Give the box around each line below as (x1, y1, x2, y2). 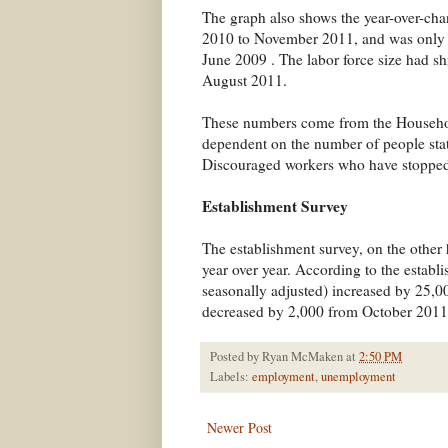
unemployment (321, 368, 396, 386)
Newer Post (207, 418, 272, 438)
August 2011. (202, 70, 287, 91)
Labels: (210, 368, 252, 386)
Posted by (210, 348, 262, 366)
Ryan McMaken (262, 348, 343, 366)
